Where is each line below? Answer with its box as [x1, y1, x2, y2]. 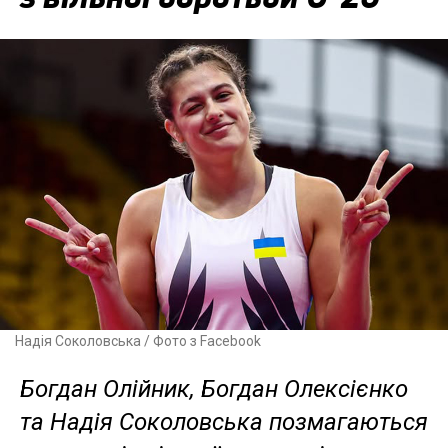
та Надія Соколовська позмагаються [20, 408, 428, 437]
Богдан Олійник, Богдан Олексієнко [20, 375, 408, 404]
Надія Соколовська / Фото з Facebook [15, 333, 261, 350]
